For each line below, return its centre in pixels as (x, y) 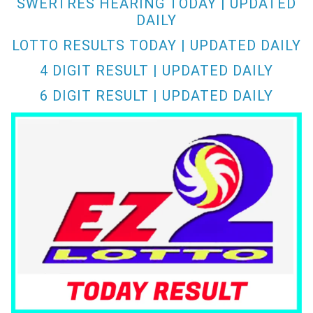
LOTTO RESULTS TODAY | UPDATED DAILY (156, 46)
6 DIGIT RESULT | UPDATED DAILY (156, 96)
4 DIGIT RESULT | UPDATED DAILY (156, 71)
